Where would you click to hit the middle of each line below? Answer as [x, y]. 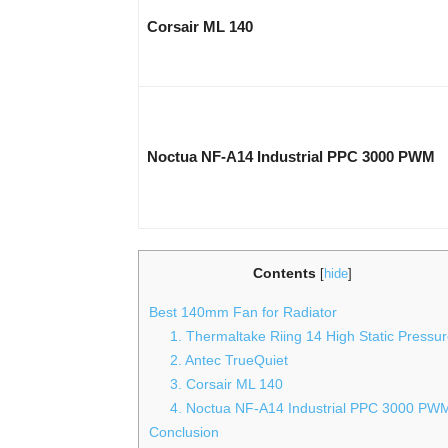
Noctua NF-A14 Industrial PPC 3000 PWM [291, 157]
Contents [284, 273]
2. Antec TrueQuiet [229, 359]
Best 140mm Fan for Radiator [243, 311]
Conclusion [184, 431]
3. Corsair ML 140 [227, 383]
